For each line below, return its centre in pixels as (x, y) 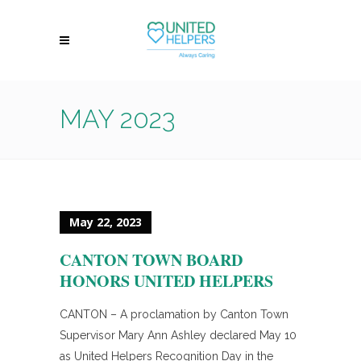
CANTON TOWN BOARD (151, 260)
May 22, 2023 (106, 222)
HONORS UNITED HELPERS (166, 281)
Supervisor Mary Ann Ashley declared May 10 (178, 335)
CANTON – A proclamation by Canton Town (174, 314)
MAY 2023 (118, 119)
